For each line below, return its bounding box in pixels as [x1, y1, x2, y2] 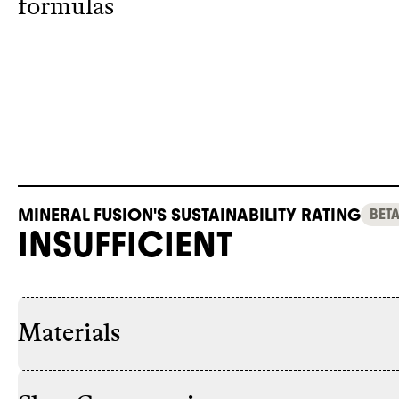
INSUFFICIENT [18, 222, 232, 265]
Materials [18, 321, 120, 346]
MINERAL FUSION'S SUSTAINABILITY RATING [18, 203, 361, 225]
